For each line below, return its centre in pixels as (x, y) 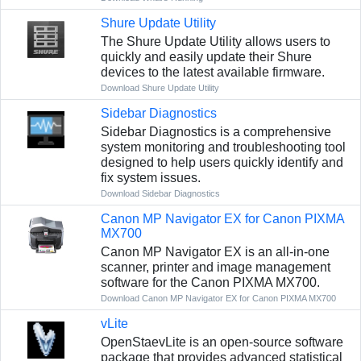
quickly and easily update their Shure (206, 56)
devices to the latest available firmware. (212, 72)
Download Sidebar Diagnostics (160, 193)
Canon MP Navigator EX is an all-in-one (215, 251)
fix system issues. (150, 177)
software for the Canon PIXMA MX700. (210, 282)
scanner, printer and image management (215, 267)
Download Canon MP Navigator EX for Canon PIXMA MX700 (218, 298)
